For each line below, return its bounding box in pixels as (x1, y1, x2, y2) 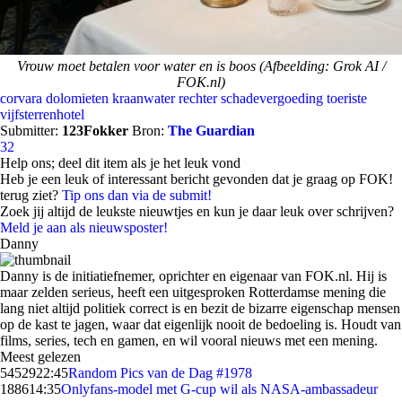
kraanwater (112, 91, 175, 106)
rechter (179, 91, 217, 106)
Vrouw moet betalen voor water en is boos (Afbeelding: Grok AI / (16, 58, 386, 74)
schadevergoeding (221, 91, 323, 106)
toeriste (327, 91, 367, 106)
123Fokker (62, 123, 128, 138)
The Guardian (168, 123, 255, 138)
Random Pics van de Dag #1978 (68, 365, 252, 380)
